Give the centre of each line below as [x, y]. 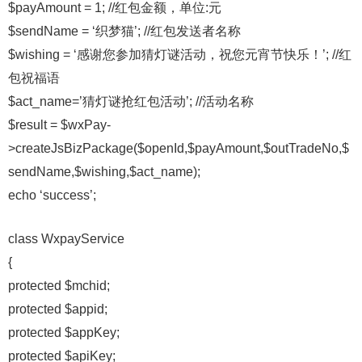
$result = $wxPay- [59, 125]
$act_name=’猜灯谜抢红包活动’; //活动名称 [131, 101]
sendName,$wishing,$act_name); [104, 172]
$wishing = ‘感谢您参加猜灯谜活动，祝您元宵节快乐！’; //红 [180, 55]
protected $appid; [58, 309]
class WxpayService [66, 239]
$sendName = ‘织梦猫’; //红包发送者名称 [124, 31]
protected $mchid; [59, 286]
